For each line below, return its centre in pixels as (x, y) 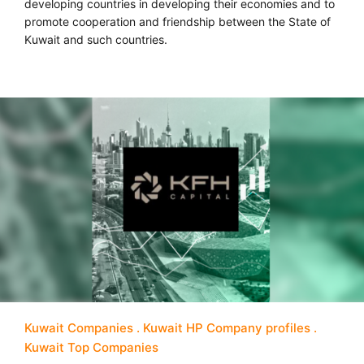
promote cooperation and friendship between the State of (178, 21)
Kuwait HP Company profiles (227, 328)
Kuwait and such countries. (96, 39)
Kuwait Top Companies (91, 348)
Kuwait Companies (79, 328)
